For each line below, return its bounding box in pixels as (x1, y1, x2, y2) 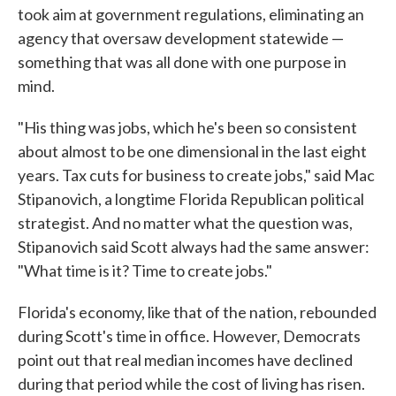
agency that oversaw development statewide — (18, 28, 344, 49)
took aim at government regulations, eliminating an (18, 4, 364, 25)
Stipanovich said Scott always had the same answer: (18, 237, 369, 257)
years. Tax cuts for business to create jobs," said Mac (18, 165, 375, 186)
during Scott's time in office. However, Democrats (18, 326, 361, 346)
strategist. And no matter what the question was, (18, 213, 353, 233)
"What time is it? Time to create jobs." (18, 261, 272, 281)
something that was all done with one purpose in (18, 52, 346, 72)
